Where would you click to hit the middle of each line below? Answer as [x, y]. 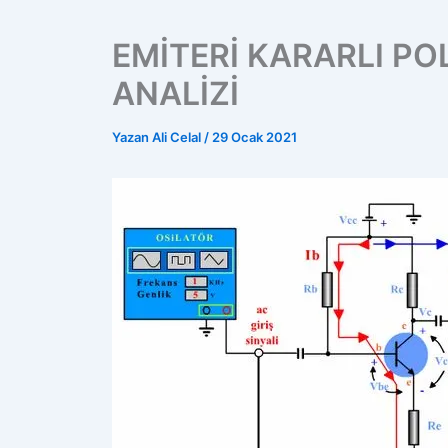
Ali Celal [178, 137]
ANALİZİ [175, 93]
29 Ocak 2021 [254, 137]
